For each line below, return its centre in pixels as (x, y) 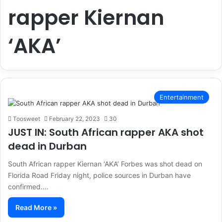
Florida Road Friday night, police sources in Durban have (99, 175)
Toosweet (27, 118)
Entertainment (182, 97)
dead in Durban (47, 146)
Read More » (36, 207)
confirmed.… (28, 186)
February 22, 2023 (75, 118)
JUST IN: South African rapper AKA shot (106, 132)
